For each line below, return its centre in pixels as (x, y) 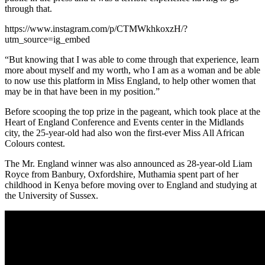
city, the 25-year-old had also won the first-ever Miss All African (125, 133)
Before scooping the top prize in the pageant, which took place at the (132, 112)
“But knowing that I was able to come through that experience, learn (132, 60)
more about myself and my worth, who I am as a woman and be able (132, 70)
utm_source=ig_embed (47, 40)
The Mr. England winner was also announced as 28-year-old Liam (128, 164)
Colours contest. (35, 144)
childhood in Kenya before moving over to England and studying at (131, 185)
